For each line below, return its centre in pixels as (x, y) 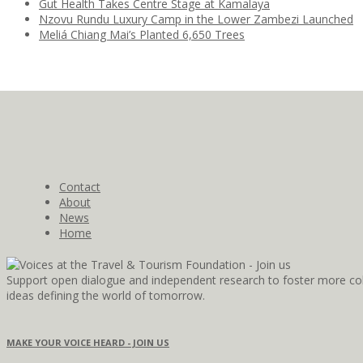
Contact (80, 187)
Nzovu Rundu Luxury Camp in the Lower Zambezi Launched (196, 19)
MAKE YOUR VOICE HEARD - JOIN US (88, 343)
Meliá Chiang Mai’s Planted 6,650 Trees (142, 35)
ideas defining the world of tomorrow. (106, 296)
